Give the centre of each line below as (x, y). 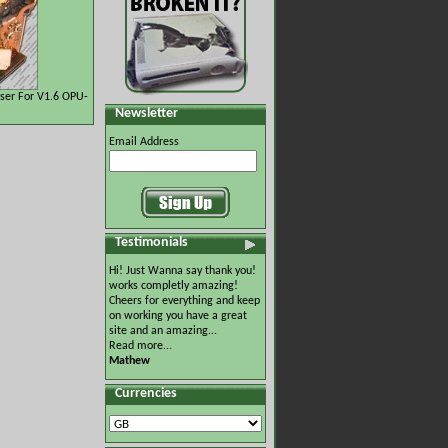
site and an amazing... (163, 331)
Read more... (140, 346)
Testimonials (151, 242)
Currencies (146, 393)
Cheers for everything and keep (184, 301)
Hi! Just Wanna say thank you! (182, 271)
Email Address (144, 142)
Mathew (129, 361)
